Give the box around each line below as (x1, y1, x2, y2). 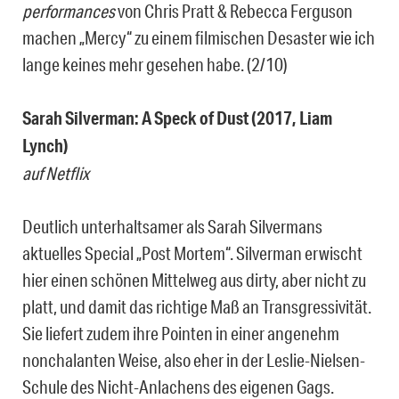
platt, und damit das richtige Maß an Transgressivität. (22, 296, 371, 318)
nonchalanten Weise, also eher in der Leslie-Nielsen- (22, 349, 365, 371)
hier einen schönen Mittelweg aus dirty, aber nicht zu (22, 269, 366, 291)
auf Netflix (22, 162, 89, 184)
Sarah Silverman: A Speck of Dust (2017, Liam (22, 107, 332, 130)
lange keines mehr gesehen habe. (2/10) (22, 53, 288, 76)
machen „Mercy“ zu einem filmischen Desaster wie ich (22, 27, 375, 49)
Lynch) (22, 134, 69, 158)
